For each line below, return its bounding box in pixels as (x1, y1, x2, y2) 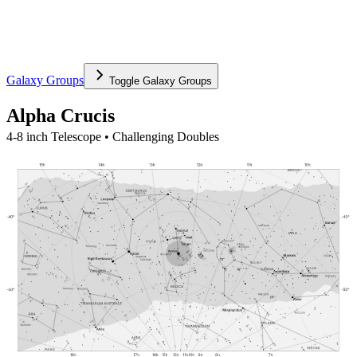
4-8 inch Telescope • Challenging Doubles (6, 129, 219, 143)
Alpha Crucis (6, 104, 115, 126)
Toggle (109, 74, 143, 87)
